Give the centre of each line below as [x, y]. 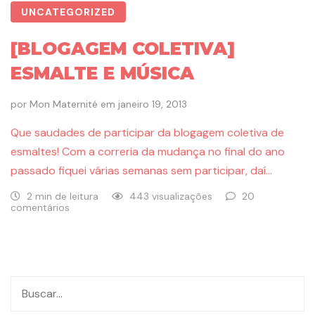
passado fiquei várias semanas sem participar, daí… [141, 171]
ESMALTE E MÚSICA [102, 73]
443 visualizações [171, 197]
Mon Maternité [64, 104]
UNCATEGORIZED [68, 12]
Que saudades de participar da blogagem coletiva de [147, 133]
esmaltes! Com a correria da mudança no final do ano [148, 152]
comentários [40, 208]
